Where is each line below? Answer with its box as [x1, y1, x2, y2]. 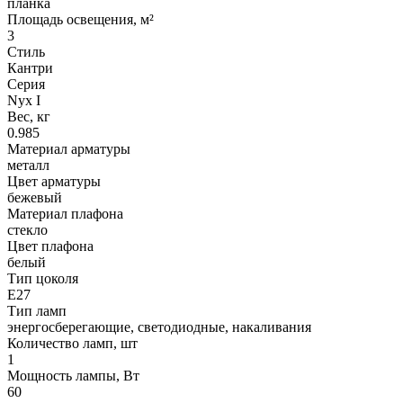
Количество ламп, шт [7, 335, 138, 351]
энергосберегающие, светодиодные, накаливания [7, 318, 311, 335]
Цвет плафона [7, 237, 94, 254]
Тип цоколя [7, 270, 78, 286]
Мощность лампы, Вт [7, 367, 139, 383]
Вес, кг [7, 108, 50, 124]
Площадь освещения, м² [7, 11, 154, 27]
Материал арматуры [7, 140, 130, 157]
